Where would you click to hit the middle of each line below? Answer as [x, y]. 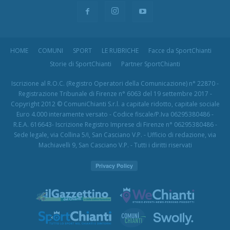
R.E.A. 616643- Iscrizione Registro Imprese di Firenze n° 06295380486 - [115, 125]
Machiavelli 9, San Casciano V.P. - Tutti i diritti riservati [115, 145]
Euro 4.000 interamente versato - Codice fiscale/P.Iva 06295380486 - [115, 114]
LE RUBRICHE [120, 51]
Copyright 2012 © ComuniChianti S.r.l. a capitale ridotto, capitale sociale [115, 104]
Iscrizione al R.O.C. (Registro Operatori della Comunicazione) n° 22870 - [115, 84]
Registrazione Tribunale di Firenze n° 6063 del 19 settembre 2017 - [115, 94]
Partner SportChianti [151, 64]
